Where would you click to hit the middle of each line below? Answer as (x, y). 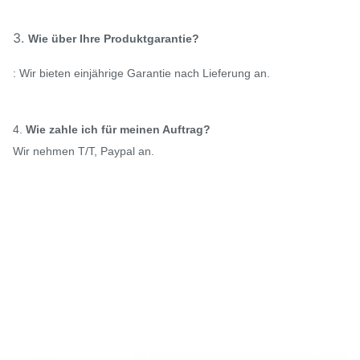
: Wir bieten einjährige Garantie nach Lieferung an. (141, 73)
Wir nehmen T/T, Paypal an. (84, 151)
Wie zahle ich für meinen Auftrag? (118, 129)
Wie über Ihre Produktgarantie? (114, 39)
